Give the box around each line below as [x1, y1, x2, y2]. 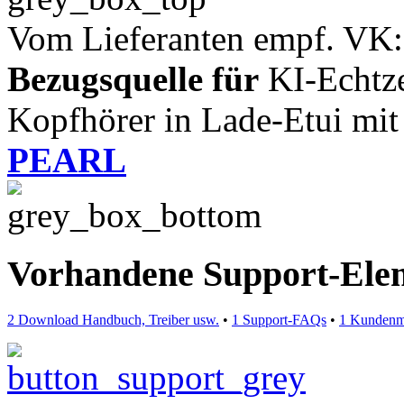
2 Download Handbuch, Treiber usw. [7, 311, 219, 327]
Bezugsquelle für [7, 60, 259, 99]
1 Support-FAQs [232, 311, 326, 327]
